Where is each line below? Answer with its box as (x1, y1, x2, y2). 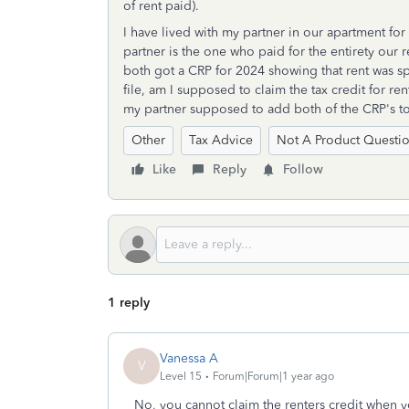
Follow (283, 162, 323, 177)
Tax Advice (189, 132, 253, 148)
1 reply (108, 295, 150, 310)
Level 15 (160, 369, 202, 383)
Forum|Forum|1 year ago (213, 369, 334, 383)
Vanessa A (160, 350, 218, 366)
